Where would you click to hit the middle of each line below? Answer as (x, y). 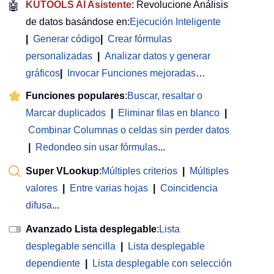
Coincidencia (189, 188)
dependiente (53, 263)
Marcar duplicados (66, 113)
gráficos (43, 73)
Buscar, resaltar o (165, 95)
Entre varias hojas (109, 188)
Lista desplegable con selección (162, 263)
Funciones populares (75, 95)
